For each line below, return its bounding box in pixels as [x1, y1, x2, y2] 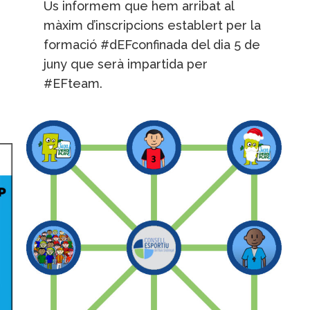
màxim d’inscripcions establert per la [44, 17, 261, 33]
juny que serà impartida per [44, 56, 208, 71]
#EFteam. [44, 75, 102, 91]
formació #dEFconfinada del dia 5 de [44, 37, 260, 52]
